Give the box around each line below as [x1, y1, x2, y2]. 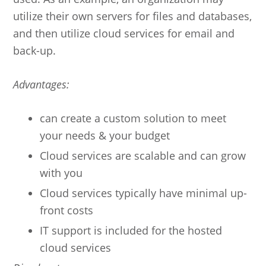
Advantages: [13, 77, 70, 91]
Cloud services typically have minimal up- [40, 185, 248, 200]
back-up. [13, 43, 56, 58]
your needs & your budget [40, 128, 170, 142]
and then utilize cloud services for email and [13, 26, 235, 40]
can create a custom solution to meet [40, 110, 227, 125]
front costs [40, 202, 94, 217]
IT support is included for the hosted [40, 223, 223, 237]
